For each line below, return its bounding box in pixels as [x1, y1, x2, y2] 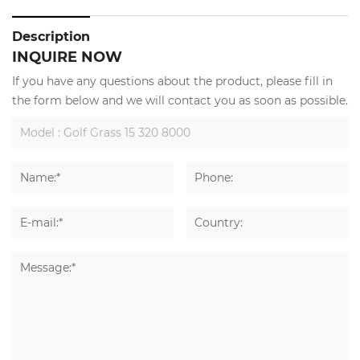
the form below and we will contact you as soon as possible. [12, 92, 348, 108]
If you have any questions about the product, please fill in [12, 73, 333, 89]
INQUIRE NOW [12, 47, 122, 67]
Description [12, 27, 90, 45]
